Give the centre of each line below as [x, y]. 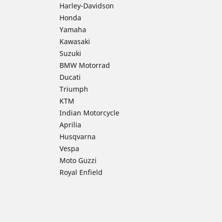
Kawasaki [75, 41]
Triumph [74, 89]
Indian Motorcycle [89, 112]
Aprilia [70, 124]
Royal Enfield [81, 172]
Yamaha [73, 29]
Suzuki [70, 53]
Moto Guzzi [78, 160]
